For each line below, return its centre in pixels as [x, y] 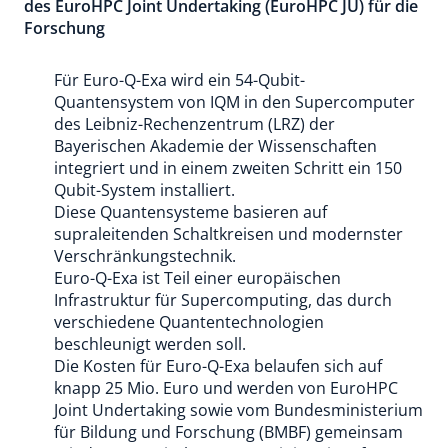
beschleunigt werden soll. [150, 344]
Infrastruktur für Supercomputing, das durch [223, 300]
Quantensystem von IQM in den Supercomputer [234, 102]
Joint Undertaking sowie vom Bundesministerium [238, 410]
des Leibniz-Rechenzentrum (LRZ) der [194, 124]
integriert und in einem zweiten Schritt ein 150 [228, 168]
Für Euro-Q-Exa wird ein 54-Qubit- [179, 80]
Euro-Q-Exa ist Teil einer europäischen [197, 278]
